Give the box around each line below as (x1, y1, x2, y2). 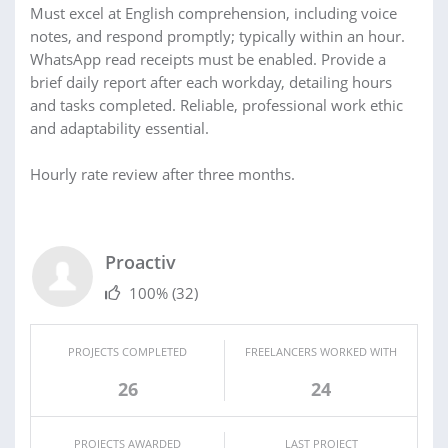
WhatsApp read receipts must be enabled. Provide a (30, 48, 386, 69)
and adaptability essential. (30, 117, 209, 138)
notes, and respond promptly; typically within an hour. (30, 25, 405, 46)
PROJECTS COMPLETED (68, 343, 187, 359)
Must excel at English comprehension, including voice (30, 2, 397, 23)
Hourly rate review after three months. (30, 163, 295, 184)
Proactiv (105, 249, 176, 274)
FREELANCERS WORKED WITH (245, 343, 397, 359)
